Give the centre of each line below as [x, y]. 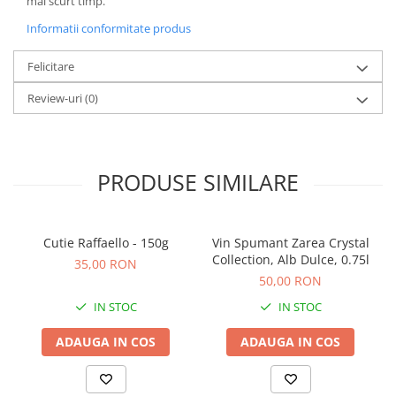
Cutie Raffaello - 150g [106, 243]
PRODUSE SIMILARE [198, 182]
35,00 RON [106, 264]
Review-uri [56, 98]
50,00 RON [290, 281]
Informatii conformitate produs [109, 28]
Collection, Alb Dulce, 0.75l [290, 259]
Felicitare [51, 66]
